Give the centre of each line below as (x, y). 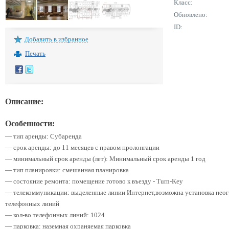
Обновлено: (191, 15)
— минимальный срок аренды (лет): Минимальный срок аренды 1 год (105, 159)
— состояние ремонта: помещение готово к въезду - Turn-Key (94, 181)
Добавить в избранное (56, 39)
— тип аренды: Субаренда (43, 136)
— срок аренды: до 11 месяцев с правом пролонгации (82, 147)
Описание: (24, 101)
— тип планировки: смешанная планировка (67, 170)
